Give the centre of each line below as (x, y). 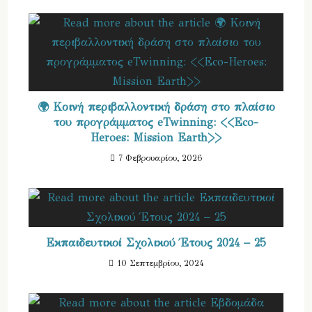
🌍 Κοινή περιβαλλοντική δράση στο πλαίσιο (156, 107)
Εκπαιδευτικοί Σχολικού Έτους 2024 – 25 (156, 243)
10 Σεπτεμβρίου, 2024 (160, 264)
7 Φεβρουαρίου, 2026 (160, 158)
